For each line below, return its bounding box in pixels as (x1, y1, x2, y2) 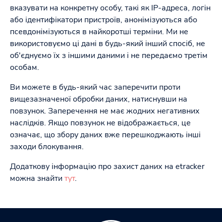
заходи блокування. (10, 141, 84, 152)
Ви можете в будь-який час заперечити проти (10, 82, 180, 93)
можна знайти (10, 173, 64, 184)
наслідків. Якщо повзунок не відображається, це (10, 117, 191, 128)
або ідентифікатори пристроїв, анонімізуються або (10, 14, 197, 25)
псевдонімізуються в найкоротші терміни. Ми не (10, 26, 188, 37)
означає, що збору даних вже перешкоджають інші (10, 129, 201, 140)
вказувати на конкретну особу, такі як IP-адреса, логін (10, 2, 211, 13)
